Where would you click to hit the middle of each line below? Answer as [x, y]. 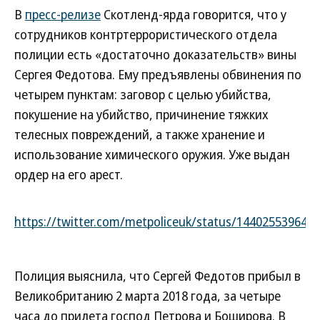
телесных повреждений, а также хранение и [140, 134]
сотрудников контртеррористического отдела [146, 34]
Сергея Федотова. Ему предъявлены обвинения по [158, 74]
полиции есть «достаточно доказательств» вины [155, 54]
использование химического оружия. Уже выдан [152, 154]
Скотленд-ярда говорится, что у [194, 14]
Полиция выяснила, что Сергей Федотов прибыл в [157, 276]
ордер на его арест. [69, 174]
